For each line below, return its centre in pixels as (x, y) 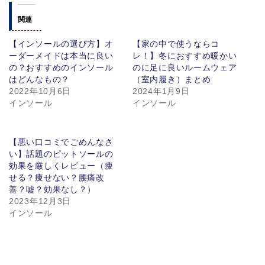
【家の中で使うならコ (176, 43)
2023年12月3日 (40, 201)
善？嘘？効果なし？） (52, 189)
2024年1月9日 (161, 91)
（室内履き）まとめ (172, 79)
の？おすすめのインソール (61, 67)
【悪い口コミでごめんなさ (61, 142)
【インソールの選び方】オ (61, 43)
